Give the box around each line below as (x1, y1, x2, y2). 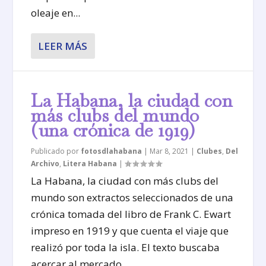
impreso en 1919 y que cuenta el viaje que (31, 223, 229, 237)
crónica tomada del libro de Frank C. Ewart (31, 207, 232, 221)
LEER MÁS (38, 39, 88, 53)
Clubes (197, 145, 223, 156)
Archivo (31, 158, 60, 169)
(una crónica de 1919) (31, 118, 195, 142)
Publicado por (31, 145, 81, 156)
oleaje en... (31, 5, 81, 20)
